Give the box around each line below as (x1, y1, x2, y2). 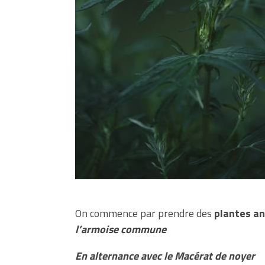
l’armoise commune (75, 221, 166, 237)
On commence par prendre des (75, 205, 214, 221)
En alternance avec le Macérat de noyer (75, 247, 255, 264)
